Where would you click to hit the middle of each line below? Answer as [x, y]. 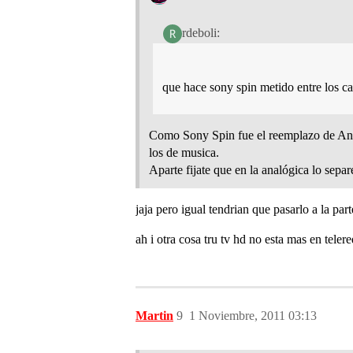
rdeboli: [201, 33]
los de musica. [184, 153]
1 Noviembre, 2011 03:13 [253, 316]
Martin [154, 316]
